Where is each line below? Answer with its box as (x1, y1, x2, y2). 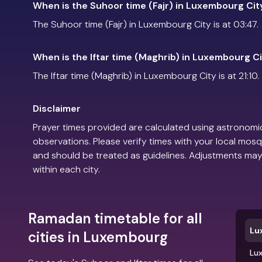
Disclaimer (33, 102, 81, 115)
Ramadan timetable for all (28, 209, 202, 227)
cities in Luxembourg (28, 227, 168, 246)
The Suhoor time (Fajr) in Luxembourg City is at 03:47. (33, 18, 258, 30)
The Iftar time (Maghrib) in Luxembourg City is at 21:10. (33, 69, 259, 82)
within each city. (33, 163, 100, 175)
